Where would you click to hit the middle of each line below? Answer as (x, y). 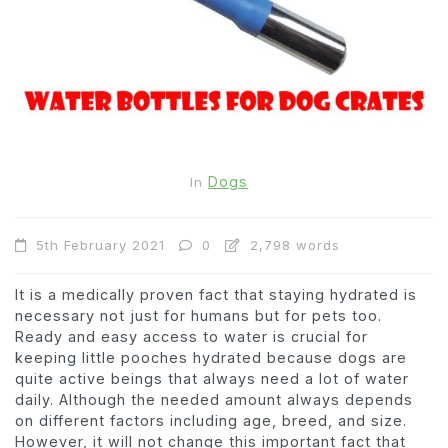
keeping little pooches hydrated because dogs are (211, 357)
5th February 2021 (100, 244)
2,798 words (292, 244)
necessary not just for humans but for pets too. (198, 315)
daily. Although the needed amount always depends (214, 399)
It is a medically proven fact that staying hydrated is (216, 294)
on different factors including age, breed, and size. (211, 420)
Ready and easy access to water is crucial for (191, 336)
